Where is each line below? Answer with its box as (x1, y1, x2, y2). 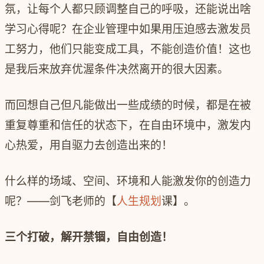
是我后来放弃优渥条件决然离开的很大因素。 (5, 62, 229, 76)
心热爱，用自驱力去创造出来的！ (5, 138, 173, 152)
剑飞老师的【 (49, 194, 117, 208)
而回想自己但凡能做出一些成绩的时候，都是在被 (5, 98, 251, 112)
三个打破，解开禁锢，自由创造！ (5, 230, 173, 244)
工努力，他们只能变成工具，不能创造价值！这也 (5, 42, 251, 56)
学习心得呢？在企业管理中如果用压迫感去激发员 (5, 22, 251, 36)
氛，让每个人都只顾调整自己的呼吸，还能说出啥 (5, 2, 251, 16)
